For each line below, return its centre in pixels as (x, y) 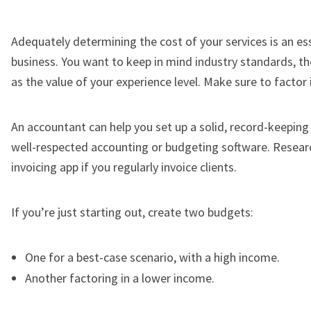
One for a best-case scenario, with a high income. (152, 257)
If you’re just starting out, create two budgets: (132, 212)
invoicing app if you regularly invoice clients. (124, 167)
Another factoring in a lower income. (120, 278)
